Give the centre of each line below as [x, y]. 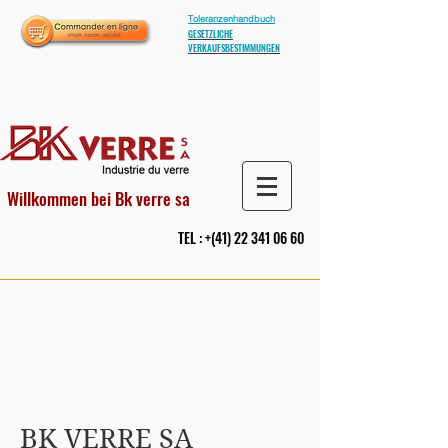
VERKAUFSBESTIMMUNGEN [234, 48]
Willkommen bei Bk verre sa [98, 198]
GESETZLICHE [210, 34]
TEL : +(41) [206, 237]
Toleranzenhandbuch [231, 18]
